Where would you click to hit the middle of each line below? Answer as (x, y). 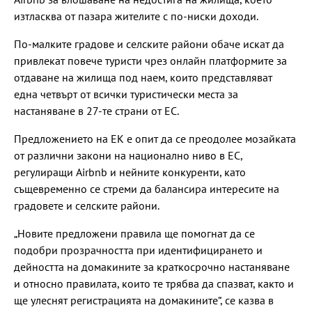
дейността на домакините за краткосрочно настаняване (152, 266)
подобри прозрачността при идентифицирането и (138, 250)
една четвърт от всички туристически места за (126, 94)
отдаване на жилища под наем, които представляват (143, 77)
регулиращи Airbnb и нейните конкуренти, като (130, 172)
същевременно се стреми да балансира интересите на (147, 188)
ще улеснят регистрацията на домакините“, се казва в (144, 300)
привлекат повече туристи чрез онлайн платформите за (150, 60)
